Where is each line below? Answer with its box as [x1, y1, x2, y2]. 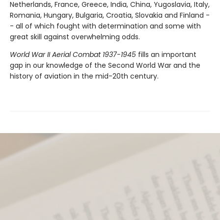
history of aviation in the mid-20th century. [10, 71, 159, 81]
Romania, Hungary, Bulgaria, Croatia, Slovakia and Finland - [10, 10, 210, 20]
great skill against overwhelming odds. [10, 32, 140, 42]
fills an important [136, 50, 196, 59]
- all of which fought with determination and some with [10, 21, 201, 31]
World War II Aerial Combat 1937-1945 [10, 50, 136, 59]
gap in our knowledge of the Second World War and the [10, 60, 200, 70]
